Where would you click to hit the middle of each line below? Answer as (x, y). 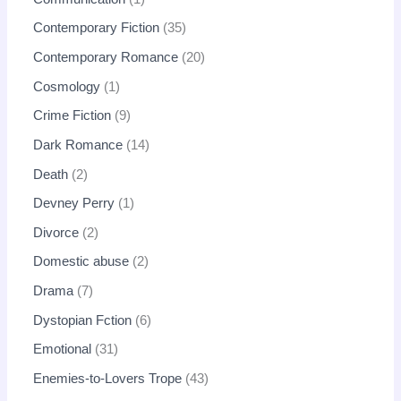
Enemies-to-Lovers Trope (108, 379)
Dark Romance (78, 145)
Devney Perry (74, 204)
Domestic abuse (81, 262)
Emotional (63, 350)
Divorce (56, 232)
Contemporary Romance (106, 57)
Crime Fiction (73, 116)
